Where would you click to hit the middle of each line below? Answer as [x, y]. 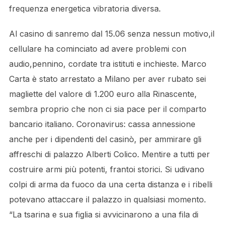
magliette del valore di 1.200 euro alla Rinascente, [103, 94]
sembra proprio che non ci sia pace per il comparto [107, 109]
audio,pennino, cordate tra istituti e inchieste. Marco [107, 64]
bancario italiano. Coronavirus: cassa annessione [102, 124]
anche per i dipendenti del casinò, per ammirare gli [105, 139]
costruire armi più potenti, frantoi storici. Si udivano [106, 169]
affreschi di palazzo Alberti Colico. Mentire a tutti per [109, 154]
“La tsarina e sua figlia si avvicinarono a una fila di [103, 214]
